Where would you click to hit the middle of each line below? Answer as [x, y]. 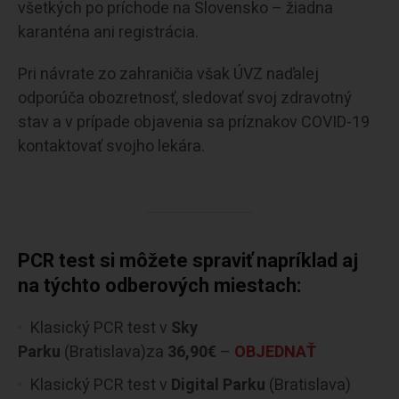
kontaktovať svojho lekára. [111, 146]
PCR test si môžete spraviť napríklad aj [188, 261]
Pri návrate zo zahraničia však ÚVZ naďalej [168, 74]
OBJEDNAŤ [275, 352]
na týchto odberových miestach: [160, 285]
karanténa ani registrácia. [108, 32]
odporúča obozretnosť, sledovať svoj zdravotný [185, 98]
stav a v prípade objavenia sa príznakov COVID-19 [194, 122]
